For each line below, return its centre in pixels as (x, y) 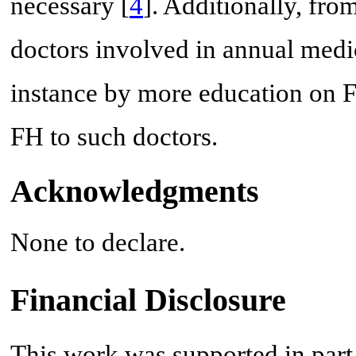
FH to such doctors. (114, 137)
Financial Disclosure (148, 300)
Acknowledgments (135, 191)
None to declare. (98, 242)
